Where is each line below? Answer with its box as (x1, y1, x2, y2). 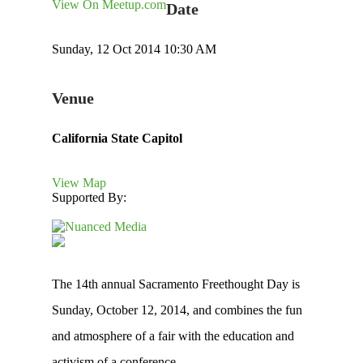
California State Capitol (52, 131, 182, 145)
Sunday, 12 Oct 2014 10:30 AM (52, 42, 216, 56)
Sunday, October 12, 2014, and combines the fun (52, 303, 302, 317)
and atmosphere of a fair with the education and (52, 329, 294, 343)
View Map (52, 176, 106, 190)
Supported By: (52, 190, 126, 204)
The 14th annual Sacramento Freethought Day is (52, 277, 300, 291)
